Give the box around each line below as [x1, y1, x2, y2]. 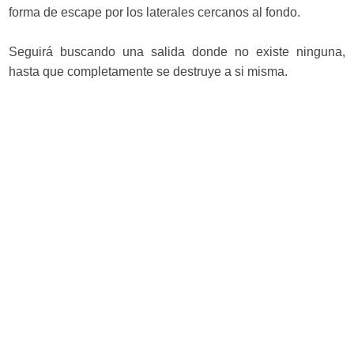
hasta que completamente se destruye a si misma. [9, 65, 288, 78]
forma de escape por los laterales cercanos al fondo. [9, 6, 301, 19]
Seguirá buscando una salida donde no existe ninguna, [9, 45, 345, 58]
